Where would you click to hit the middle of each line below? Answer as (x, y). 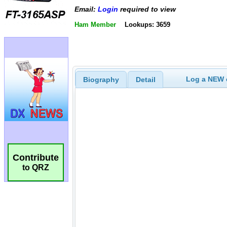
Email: (86, 9)
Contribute (36, 158)
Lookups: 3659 (147, 24)
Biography (101, 79)
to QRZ (36, 168)
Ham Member (95, 24)
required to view (147, 9)
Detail (145, 79)
